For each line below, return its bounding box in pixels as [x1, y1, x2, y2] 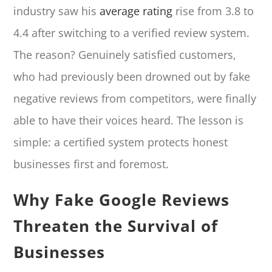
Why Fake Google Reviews [13, 188, 230, 211]
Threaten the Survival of [13, 214, 219, 237]
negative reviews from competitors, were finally [13, 90, 257, 106]
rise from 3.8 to [172, 3, 254, 18]
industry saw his [13, 3, 100, 18]
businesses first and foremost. [13, 156, 169, 171]
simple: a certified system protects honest [13, 134, 228, 149]
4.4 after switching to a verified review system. [13, 25, 250, 40]
